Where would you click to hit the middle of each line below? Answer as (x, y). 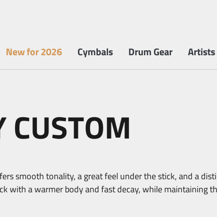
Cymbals (95, 52)
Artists (201, 52)
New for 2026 (34, 52)
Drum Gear (150, 52)
